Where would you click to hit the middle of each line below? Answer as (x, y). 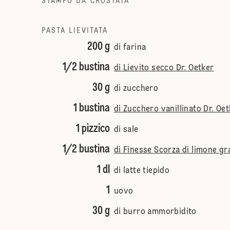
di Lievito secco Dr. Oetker (164, 68)
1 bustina (91, 108)
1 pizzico (93, 129)
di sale (126, 130)
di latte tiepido (142, 171)
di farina (130, 48)
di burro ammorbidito (155, 212)
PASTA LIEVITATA (75, 31)
